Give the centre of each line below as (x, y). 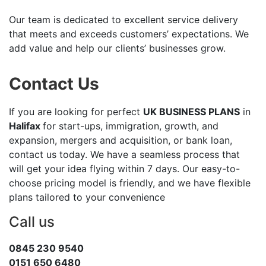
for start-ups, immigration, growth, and (131, 126)
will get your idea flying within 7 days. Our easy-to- (124, 169)
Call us (32, 222)
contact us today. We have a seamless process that (124, 154)
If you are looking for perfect (76, 112)
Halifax (26, 126)
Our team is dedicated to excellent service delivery (123, 20)
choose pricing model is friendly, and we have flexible (130, 183)
